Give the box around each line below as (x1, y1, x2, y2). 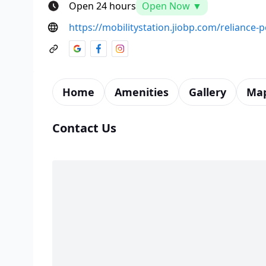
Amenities (115, 84, 169, 99)
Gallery (189, 84, 226, 99)
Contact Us (52, 119, 116, 136)
